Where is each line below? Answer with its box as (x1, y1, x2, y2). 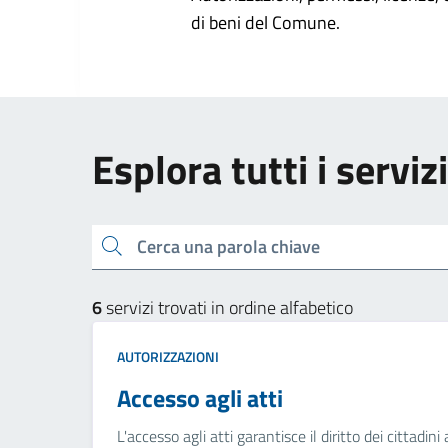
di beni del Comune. (190, 8, 340, 36)
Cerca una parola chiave (100, 233, 112, 258)
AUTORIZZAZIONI (117, 345, 219, 367)
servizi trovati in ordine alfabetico (102, 293, 353, 321)
